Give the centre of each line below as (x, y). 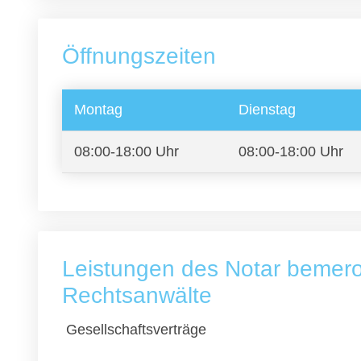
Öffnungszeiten (139, 56)
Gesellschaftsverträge (136, 330)
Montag (98, 110)
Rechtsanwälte (137, 295)
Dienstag (267, 110)
